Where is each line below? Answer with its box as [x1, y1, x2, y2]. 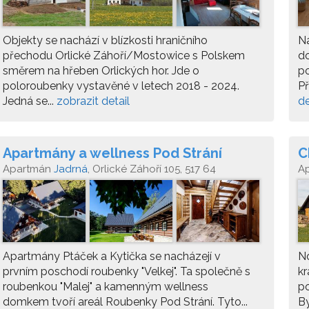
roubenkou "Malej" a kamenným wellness [3, 280, 208, 293]
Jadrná [54, 163, 88, 175]
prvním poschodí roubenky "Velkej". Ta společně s [3, 265, 250, 278]
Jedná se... [3, 94, 57, 108]
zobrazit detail [57, 94, 130, 108]
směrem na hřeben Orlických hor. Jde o [3, 64, 199, 77]
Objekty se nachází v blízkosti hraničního [3, 34, 208, 47]
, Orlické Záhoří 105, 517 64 [88, 163, 216, 175]
